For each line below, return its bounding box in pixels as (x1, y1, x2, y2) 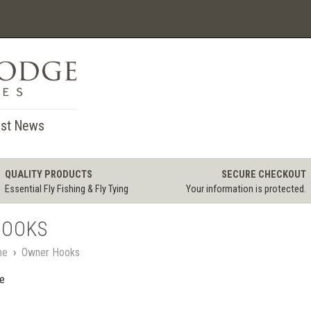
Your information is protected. (186, 183, 307, 196)
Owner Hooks (21, 245, 80, 259)
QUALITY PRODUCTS (4, 169, 92, 181)
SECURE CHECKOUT (221, 169, 307, 181)
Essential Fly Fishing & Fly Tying (4, 183, 128, 196)
